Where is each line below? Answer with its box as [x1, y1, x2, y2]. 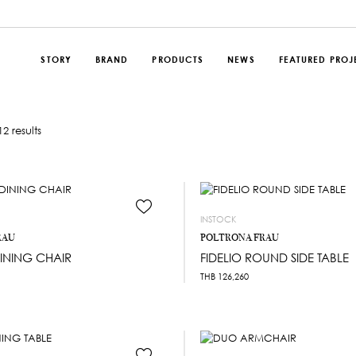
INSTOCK [200, 214, 237, 224]
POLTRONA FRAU [200, 231, 279, 243]
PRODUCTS [152, 54, 204, 64]
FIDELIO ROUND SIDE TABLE [200, 250, 349, 265]
